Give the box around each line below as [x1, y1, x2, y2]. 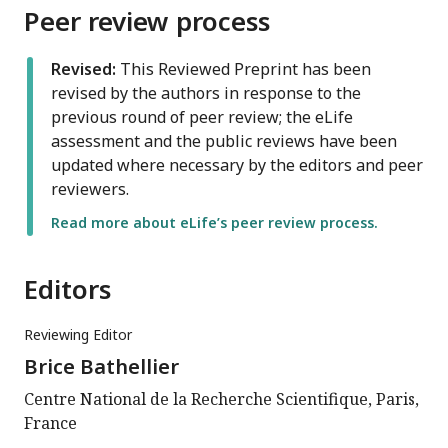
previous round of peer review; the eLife [51, 106, 353, 129]
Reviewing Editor [24, 325, 132, 345]
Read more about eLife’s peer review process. [51, 213, 378, 233]
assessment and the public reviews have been [51, 130, 397, 153]
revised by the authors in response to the [51, 82, 361, 105]
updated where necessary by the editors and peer [51, 154, 423, 177]
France [24, 412, 77, 435]
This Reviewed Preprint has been [116, 58, 371, 81]
